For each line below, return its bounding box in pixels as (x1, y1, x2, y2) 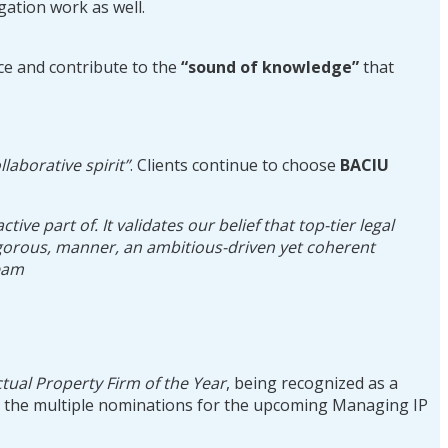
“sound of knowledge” (181, 55, 359, 78)
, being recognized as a (226, 371, 398, 394)
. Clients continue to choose (130, 153, 340, 176)
